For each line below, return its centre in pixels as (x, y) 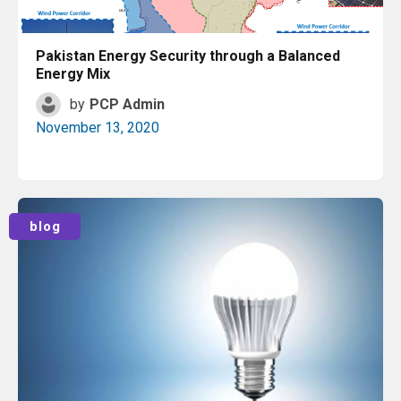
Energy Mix (73, 74)
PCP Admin (127, 104)
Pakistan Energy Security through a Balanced (188, 56)
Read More (207, 210)
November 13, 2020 (98, 128)
